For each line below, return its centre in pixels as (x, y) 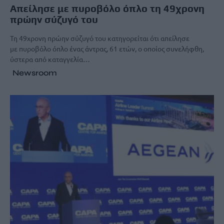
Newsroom (35, 72)
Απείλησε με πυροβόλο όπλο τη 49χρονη (107, 8)
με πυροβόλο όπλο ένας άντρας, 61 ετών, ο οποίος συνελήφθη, (107, 48)
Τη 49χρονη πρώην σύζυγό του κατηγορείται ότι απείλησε (100, 38)
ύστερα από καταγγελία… (50, 59)
